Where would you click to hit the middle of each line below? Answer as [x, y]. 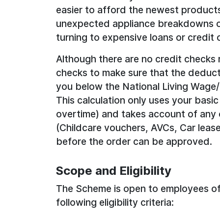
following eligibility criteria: [115, 202]
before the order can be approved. [134, 141]
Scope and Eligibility [114, 171]
